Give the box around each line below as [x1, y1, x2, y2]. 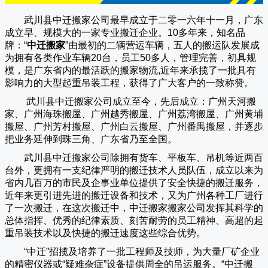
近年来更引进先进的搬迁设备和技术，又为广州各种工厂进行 [5, 190, 263, 200]
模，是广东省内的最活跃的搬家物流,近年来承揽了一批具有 [5, 65, 256, 75]
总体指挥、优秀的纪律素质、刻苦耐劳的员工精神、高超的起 [5, 215, 263, 226]
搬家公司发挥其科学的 [167, 202, 263, 213]
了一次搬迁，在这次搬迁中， [5, 202, 129, 213]
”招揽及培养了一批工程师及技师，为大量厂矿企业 [46, 246, 260, 257]
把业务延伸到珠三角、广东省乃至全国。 [5, 133, 177, 144]
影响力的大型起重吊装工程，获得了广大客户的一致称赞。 [5, 77, 254, 88]
